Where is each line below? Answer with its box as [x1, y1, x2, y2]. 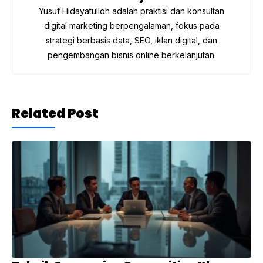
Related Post [12, 104, 99, 123]
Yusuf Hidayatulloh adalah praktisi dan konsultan [39, 6, 224, 16]
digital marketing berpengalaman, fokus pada [43, 21, 220, 31]
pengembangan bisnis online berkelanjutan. [47, 50, 216, 60]
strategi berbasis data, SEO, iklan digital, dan [46, 35, 217, 46]
